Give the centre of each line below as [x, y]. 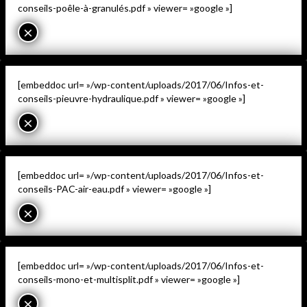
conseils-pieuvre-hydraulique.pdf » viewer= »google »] [132, 98]
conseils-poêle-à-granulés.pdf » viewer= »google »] [125, 8]
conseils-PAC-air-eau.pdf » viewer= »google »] [114, 188]
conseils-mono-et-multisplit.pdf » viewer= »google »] [129, 279]
